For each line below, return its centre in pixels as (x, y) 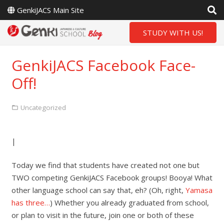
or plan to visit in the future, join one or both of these (102, 215)
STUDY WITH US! (173, 32)
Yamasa (199, 190)
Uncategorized (43, 107)
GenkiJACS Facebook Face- (103, 65)
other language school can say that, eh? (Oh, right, (98, 190)
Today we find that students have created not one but (105, 165)
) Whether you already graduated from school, (129, 202)
